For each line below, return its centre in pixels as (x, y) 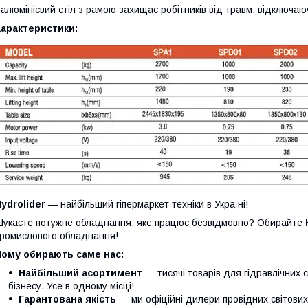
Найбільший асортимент (80, 273)
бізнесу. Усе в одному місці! (71, 286)
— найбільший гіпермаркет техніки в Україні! (147, 205)
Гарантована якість (67, 299)
